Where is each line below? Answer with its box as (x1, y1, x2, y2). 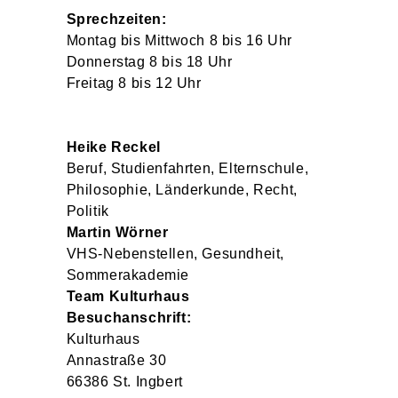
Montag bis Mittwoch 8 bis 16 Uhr (66, 33, 292, 48)
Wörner (115, 225, 169, 240)
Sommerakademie (66, 267, 190, 283)
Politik (66, 203, 109, 219)
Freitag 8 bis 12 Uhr (66, 76, 202, 91)
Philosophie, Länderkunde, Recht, (66, 182, 298, 197)
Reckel (111, 139, 161, 155)
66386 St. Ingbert (66, 374, 183, 389)
